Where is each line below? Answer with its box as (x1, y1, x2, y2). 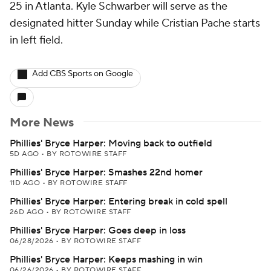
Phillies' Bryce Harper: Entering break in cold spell (10, 195, 227, 207)
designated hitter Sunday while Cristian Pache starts (10, 16, 260, 30)
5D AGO (10, 149, 42, 158)
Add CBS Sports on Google (32, 68, 133, 79)
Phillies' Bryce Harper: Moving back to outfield (10, 137, 212, 149)
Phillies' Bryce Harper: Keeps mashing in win (10, 253, 203, 266)
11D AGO (10, 178, 42, 188)
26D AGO (10, 207, 46, 217)
